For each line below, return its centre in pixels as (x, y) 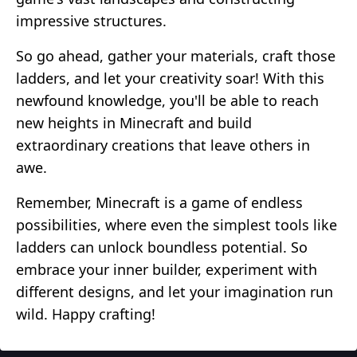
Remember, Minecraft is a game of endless (159, 202)
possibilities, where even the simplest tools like (177, 224)
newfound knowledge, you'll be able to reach (167, 100)
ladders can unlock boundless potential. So (162, 247)
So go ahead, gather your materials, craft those (176, 55)
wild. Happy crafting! (86, 314)
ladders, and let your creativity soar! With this (170, 78)
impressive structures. (91, 20)
